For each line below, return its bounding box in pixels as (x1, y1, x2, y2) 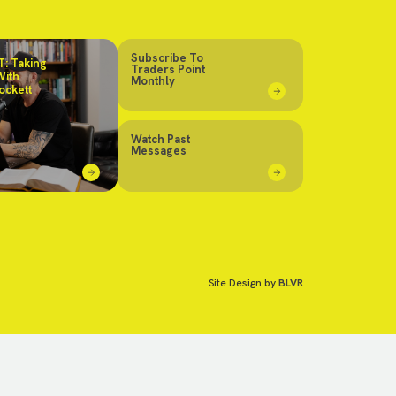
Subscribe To (131, 50, 203, 65)
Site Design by (209, 276, 278, 290)
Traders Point (131, 62, 205, 77)
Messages (131, 142, 187, 158)
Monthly (131, 73, 175, 88)
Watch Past (131, 131, 190, 147)
